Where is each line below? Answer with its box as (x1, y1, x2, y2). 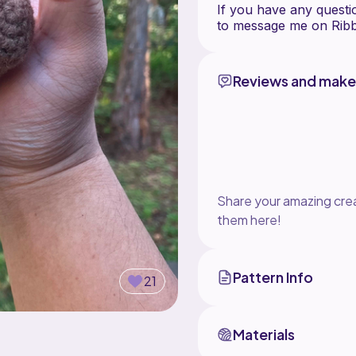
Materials (232, 324, 295, 343)
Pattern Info (232, 267, 313, 286)
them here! (216, 211, 281, 228)
